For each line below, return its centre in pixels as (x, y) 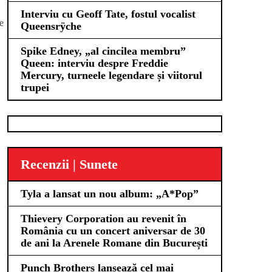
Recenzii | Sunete (69, 164)
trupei (35, 87)
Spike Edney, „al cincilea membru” (103, 51)
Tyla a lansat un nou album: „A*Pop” (110, 194)
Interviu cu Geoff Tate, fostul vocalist (108, 14)
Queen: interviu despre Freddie (94, 63)
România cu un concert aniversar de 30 (113, 231)
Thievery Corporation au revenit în (104, 219)
